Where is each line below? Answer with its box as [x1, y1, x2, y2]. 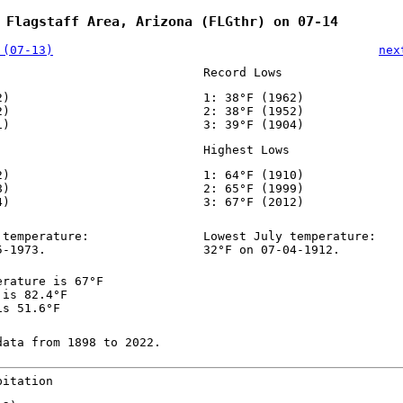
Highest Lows [202, 143, 290, 157]
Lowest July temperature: [202, 229, 376, 244]
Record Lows [202, 66, 282, 80]
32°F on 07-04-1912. [202, 243, 340, 257]
